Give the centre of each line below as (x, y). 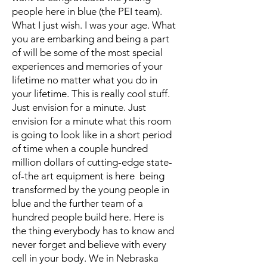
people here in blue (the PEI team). (87, 11)
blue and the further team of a (77, 203)
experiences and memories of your (87, 66)
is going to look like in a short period (92, 135)
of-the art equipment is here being (88, 176)
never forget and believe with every (89, 244)
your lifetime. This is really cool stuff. (91, 94)
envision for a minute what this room (91, 121)
